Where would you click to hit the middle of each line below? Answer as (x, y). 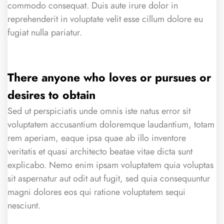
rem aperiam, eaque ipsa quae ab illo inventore (97, 137)
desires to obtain (51, 95)
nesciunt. (24, 205)
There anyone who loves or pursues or (109, 77)
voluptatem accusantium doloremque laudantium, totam (111, 124)
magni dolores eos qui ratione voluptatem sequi (96, 191)
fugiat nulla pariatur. (45, 32)
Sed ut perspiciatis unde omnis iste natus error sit (99, 110)
